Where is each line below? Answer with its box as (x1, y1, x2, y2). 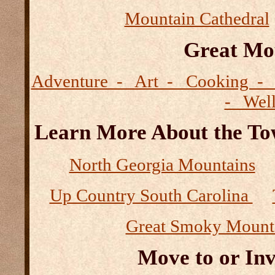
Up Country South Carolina (49, 185, 253, 205)
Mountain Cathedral (124, 9, 269, 28)
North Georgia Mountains (69, 155, 255, 174)
